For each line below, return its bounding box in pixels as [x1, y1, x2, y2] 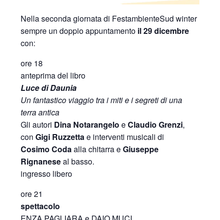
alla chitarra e [72, 143, 123, 155]
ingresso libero [21, 168, 73, 180]
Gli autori [21, 119, 55, 131]
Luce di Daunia [21, 82, 77, 94]
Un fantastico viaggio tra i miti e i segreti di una [21, 94, 183, 106]
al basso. [61, 156, 95, 167]
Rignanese [21, 156, 61, 167]
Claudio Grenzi [128, 119, 183, 131]
